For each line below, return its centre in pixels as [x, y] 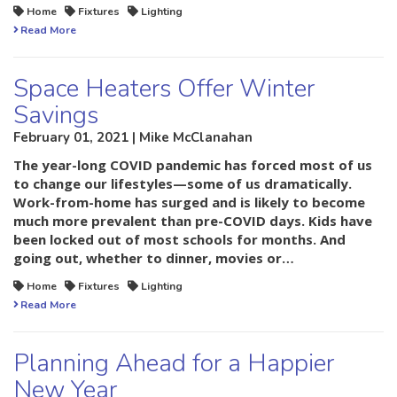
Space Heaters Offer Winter [164, 89]
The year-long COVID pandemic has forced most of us [193, 165]
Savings [56, 116]
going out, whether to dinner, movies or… [154, 258]
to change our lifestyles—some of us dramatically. [183, 184]
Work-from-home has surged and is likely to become [189, 202]
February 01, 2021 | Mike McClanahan [133, 138]
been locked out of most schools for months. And [179, 240]
